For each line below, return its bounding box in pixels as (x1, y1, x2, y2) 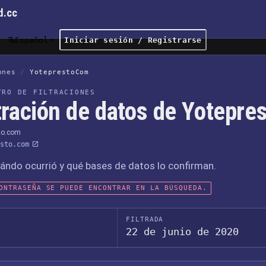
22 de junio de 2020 (126, 226, 239, 237)
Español (15, 35, 49, 45)
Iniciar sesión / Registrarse (64, 35, 202, 45)
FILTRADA (126, 216, 164, 223)
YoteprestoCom (30, 68, 89, 76)
